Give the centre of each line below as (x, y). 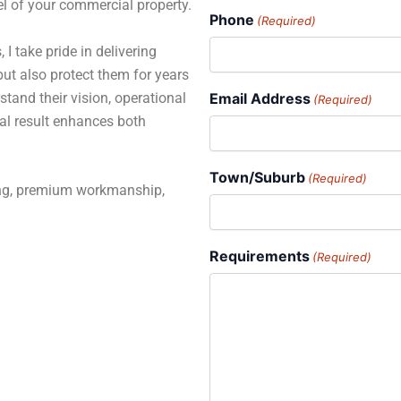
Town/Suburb (257, 177)
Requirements (260, 256)
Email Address (260, 98)
